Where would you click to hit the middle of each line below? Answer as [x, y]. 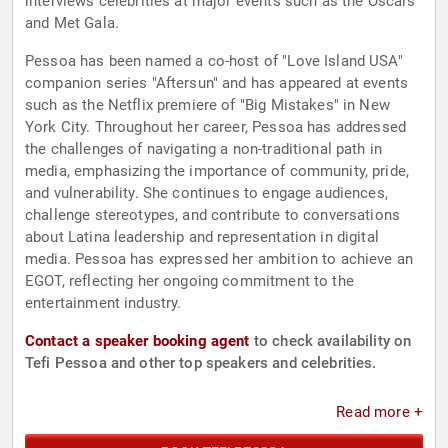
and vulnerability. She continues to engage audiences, [206, 193]
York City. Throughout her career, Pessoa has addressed [216, 127]
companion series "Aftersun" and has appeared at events [217, 83]
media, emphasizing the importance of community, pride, [217, 171]
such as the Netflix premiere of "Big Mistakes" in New [207, 105]
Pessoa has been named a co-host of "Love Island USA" [214, 61]
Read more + [379, 412]
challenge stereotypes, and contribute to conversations [213, 215]
